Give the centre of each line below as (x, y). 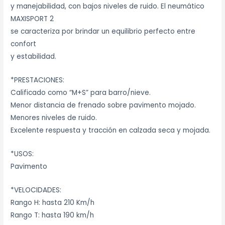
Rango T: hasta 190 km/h (52, 215)
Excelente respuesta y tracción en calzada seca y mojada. (111, 131)
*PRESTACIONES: (38, 80)
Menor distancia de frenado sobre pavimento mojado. (103, 105)
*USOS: (22, 154)
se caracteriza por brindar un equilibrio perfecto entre (103, 32)
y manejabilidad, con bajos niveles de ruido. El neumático (108, 7)
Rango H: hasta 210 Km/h (53, 203)
